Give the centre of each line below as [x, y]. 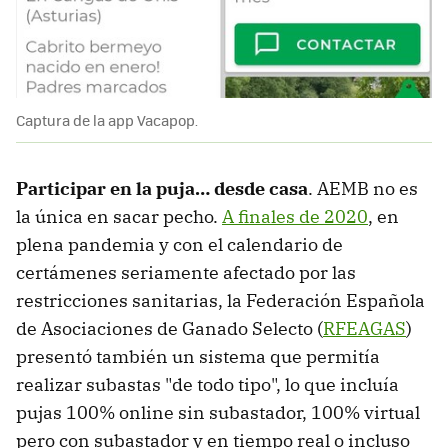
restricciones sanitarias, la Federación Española [220, 301]
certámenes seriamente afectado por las [186, 273]
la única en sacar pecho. [119, 217]
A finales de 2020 [295, 217]
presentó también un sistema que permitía [198, 357]
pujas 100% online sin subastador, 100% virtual [218, 413]
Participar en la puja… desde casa [162, 189]
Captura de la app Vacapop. [107, 120]
